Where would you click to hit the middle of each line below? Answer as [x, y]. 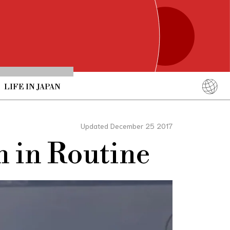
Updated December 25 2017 [127, 126]
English [184, 109]
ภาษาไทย [184, 152]
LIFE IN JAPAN [32, 87]
